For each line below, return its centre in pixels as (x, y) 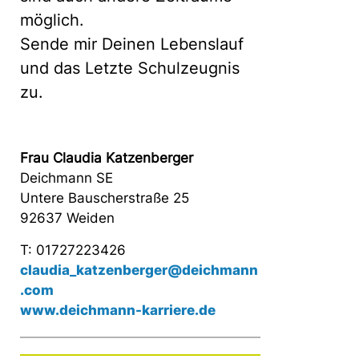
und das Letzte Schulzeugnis (130, 68)
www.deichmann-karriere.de (118, 310)
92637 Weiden (67, 218)
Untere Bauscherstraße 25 (105, 198)
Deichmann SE (67, 178)
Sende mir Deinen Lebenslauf (132, 44)
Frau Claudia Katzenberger (107, 158)
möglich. (52, 20)
